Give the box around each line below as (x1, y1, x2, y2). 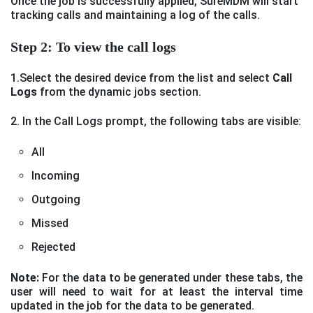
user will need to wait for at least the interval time (10, 285, 303, 299)
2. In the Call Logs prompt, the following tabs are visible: (10, 115, 301, 129)
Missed (31, 217, 68, 231)
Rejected (31, 240, 75, 254)
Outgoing (31, 193, 80, 207)
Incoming (31, 169, 80, 183)
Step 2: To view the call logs (10, 39, 176, 55)
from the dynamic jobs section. (37, 85, 201, 99)
